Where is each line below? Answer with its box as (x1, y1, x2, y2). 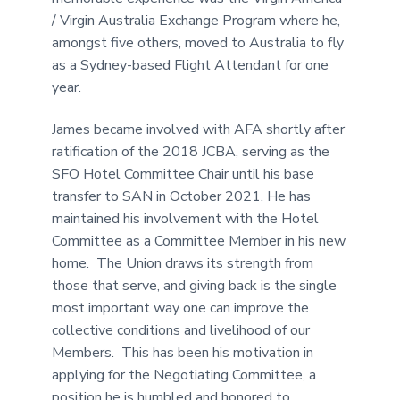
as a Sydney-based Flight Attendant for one (52, 54, 329, 75)
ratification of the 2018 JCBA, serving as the (52, 141, 330, 162)
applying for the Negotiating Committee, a (52, 364, 317, 385)
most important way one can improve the (52, 297, 310, 318)
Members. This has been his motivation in (52, 342, 314, 362)
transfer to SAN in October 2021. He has (52, 186, 312, 206)
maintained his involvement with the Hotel (52, 208, 320, 229)
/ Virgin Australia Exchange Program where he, (52, 10, 341, 30)
